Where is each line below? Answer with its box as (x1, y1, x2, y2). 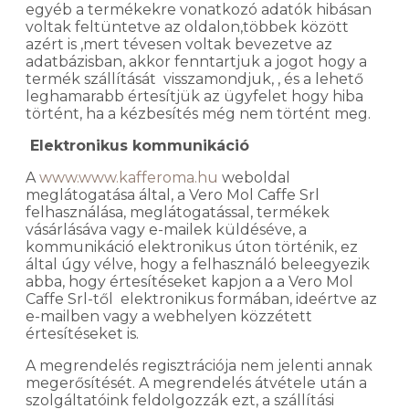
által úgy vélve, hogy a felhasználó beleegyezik (26, 255, 370, 273)
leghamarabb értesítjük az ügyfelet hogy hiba (26, 87, 363, 105)
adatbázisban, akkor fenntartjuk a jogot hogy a (26, 52, 367, 70)
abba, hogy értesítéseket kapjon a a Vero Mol (26, 272, 353, 290)
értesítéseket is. (26, 324, 139, 342)
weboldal (218, 168, 290, 186)
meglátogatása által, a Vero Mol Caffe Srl (26, 185, 323, 204)
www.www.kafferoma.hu (39, 168, 218, 186)
